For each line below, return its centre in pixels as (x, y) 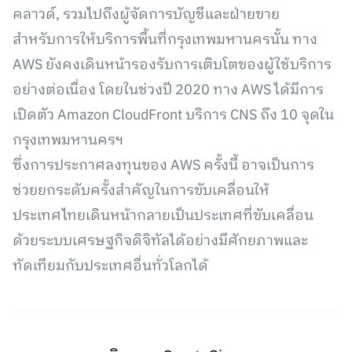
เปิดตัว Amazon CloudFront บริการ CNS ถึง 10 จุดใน (173, 115)
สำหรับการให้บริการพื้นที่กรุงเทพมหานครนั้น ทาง (165, 40)
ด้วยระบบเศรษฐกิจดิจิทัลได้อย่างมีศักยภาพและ (160, 241)
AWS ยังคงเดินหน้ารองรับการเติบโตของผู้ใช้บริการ (172, 65)
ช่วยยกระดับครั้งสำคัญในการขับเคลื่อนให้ (141, 191)
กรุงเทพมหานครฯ (68, 141)
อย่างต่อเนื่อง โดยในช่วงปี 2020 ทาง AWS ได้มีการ (168, 90)
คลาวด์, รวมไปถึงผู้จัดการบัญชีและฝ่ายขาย (146, 15)
